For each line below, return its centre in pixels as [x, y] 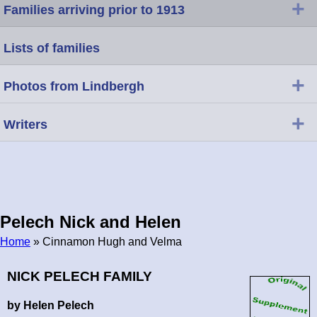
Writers [25, 124]
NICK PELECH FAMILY [80, 276]
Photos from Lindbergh [74, 86]
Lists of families [52, 48]
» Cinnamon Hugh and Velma [108, 241]
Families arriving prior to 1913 [94, 10]
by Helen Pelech [51, 305]
